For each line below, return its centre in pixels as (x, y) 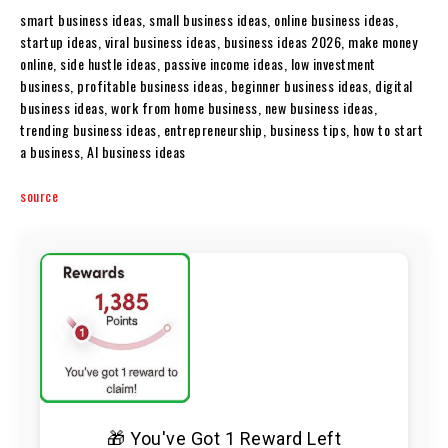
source (39, 196)
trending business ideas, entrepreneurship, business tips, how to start (221, 130)
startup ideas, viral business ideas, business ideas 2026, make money (218, 42)
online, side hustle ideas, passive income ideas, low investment (198, 64)
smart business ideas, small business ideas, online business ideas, (209, 20)
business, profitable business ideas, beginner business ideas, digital (216, 86)
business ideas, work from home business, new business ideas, (198, 108)
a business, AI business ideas (103, 152)
